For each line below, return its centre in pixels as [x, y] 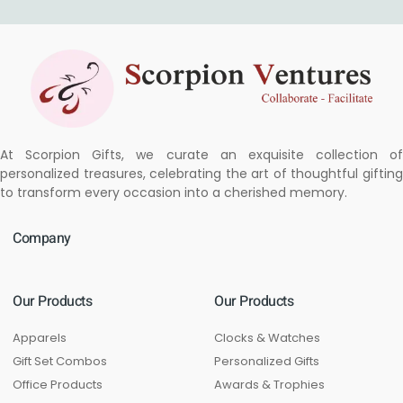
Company [42, 238]
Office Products [58, 384]
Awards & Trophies [269, 384]
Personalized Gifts [267, 361]
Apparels [40, 337]
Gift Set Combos [60, 361]
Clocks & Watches [267, 337]
